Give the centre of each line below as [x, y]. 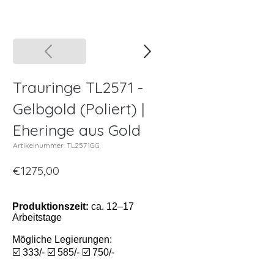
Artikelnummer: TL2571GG [56, 146]
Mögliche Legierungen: [62, 240]
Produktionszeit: [50, 207]
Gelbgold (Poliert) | [79, 109]
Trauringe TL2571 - [78, 87]
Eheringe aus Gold [77, 130]
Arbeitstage [37, 218]
